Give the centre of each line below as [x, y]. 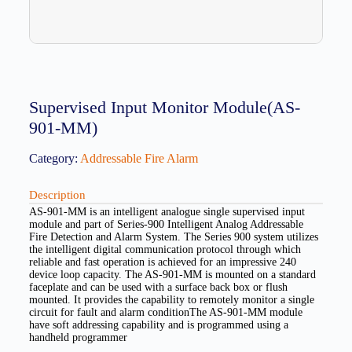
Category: [53, 159]
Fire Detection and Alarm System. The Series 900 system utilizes [173, 237]
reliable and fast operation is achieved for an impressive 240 [162, 262]
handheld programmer [78, 338]
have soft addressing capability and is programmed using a [158, 325]
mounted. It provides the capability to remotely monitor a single [171, 300]
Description [57, 195]
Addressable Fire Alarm [139, 159]
